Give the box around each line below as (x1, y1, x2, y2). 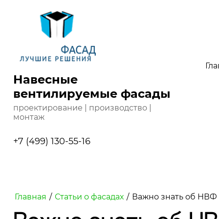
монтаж (13, 112, 44, 122)
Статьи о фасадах (54, 192, 124, 202)
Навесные (13, 72, 78, 87)
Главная (14, 192, 46, 202)
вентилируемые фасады (13, 87, 171, 101)
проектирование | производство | (13, 103, 152, 113)
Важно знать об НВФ (131, 192, 217, 202)
